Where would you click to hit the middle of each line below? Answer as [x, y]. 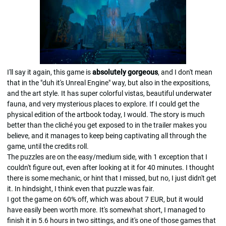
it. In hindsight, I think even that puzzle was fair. [81, 188]
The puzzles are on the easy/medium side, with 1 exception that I [107, 157]
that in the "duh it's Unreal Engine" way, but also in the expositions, [109, 82]
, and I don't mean [185, 72]
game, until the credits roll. [48, 146]
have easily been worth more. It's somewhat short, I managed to [106, 210]
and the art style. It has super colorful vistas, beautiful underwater [109, 93]
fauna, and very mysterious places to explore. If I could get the [103, 104]
